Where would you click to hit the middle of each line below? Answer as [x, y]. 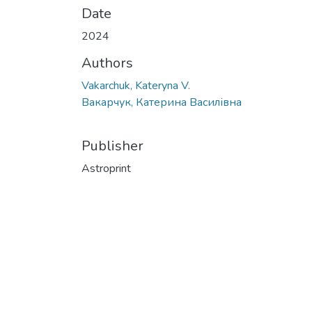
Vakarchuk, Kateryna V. [136, 86]
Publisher [112, 146]
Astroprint [106, 169]
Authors [107, 63]
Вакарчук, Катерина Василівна [162, 103]
